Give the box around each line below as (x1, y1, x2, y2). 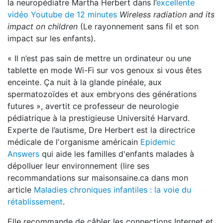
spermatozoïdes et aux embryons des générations (7, 89, 197, 99)
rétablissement (7, 197, 63, 207)
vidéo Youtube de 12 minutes (7, 9, 117, 19)
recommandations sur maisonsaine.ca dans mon (7, 173, 188, 183)
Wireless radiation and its (119, 9, 215, 19)
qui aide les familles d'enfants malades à (39, 149, 194, 159)
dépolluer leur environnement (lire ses (7, 161, 149, 171)
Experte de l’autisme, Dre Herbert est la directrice (7, 125, 195, 135)
